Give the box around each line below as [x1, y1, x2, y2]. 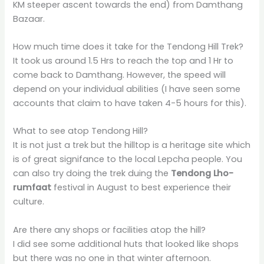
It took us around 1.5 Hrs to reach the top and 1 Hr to [13, 54, 234, 67]
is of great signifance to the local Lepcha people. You [13, 153, 243, 166]
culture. [13, 196, 45, 208]
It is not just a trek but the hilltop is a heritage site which [13, 139, 251, 151]
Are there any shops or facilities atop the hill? [13, 223, 206, 236]
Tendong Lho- [171, 167, 234, 180]
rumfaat [13, 181, 52, 194]
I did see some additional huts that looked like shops [13, 237, 239, 250]
